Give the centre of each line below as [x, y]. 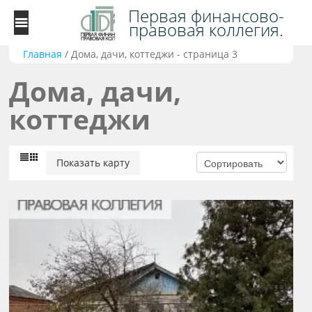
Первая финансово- [206, 15]
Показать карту [93, 163]
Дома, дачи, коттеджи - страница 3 [155, 54]
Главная [43, 54]
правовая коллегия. [206, 29]
